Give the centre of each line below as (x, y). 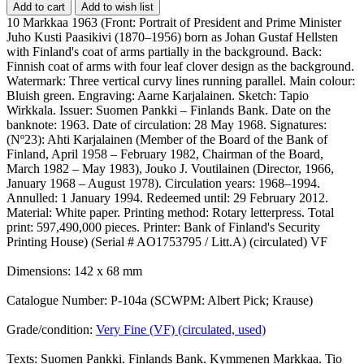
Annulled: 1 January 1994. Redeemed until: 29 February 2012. (167, 197)
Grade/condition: (51, 329)
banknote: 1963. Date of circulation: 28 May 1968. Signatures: (167, 124)
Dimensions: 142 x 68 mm (74, 271)
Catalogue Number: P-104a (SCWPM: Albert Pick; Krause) (160, 300)
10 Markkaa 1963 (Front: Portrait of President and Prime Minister (174, 22)
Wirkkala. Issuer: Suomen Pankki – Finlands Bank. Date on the (169, 110)
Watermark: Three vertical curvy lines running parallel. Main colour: (181, 80)
